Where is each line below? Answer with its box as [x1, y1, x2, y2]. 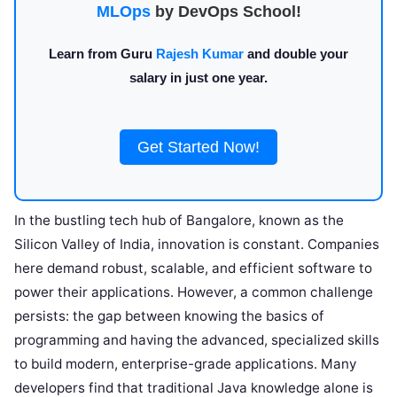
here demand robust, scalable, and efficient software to [14, 260, 372, 276]
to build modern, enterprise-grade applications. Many [14, 355, 356, 372]
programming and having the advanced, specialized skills [14, 331, 379, 348]
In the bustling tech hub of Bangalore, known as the [14, 212, 344, 229]
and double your [244, 46, 348, 61]
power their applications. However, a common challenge [14, 284, 373, 300]
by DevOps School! [150, 3, 301, 20]
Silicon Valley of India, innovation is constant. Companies [14, 236, 379, 253]
